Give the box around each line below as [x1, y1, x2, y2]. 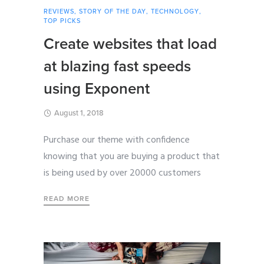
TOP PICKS [44, 17, 81, 25]
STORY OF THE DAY [79, 8, 146, 16]
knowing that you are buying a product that [44, 149, 220, 165]
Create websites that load [44, 35, 217, 54]
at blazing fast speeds [44, 57, 191, 76]
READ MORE [44, 194, 90, 203]
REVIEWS [44, 8, 74, 16]
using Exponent [44, 80, 150, 98]
